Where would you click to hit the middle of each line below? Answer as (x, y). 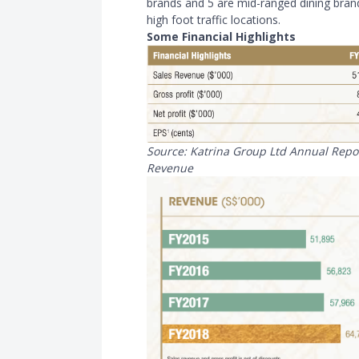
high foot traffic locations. (214, 19)
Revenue (170, 167)
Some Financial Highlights (221, 36)
